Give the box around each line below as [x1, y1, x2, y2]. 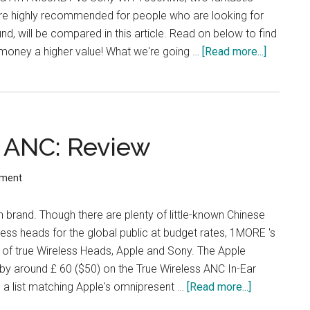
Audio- [266, 63, 298, 76]
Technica [266, 81, 309, 94]
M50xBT [266, 117, 307, 130]
